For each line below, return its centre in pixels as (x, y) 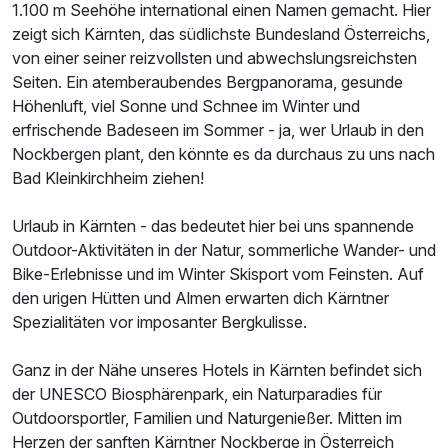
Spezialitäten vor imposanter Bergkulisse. (159, 321)
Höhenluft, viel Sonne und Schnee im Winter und (186, 105)
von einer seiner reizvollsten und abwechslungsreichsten (214, 57)
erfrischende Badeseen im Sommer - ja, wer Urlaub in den (218, 129)
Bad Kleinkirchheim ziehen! (108, 177)
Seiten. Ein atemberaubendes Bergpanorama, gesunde (207, 81)
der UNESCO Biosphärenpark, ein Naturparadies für (197, 393)
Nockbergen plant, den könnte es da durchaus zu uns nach (223, 153)
